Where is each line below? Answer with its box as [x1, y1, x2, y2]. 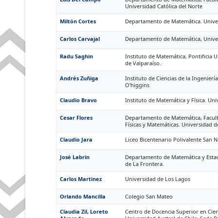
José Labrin [60, 153, 90, 161]
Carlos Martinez [60, 175, 102, 182]
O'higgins [125, 81, 149, 89]
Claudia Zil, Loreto [60, 208, 108, 215]
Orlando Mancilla [60, 193, 106, 200]
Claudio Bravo [60, 96, 97, 104]
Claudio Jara [60, 136, 92, 143]
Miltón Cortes [60, 18, 96, 25]
